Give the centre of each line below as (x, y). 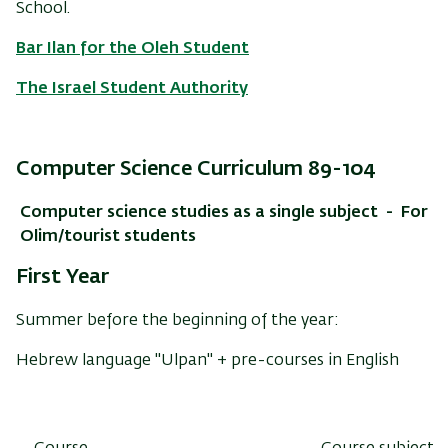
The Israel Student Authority (132, 88)
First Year (62, 276)
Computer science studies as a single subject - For (222, 212)
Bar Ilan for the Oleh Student (132, 48)
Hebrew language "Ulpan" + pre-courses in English (207, 360)
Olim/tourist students (108, 236)
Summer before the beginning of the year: (177, 320)
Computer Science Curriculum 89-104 (196, 168)
